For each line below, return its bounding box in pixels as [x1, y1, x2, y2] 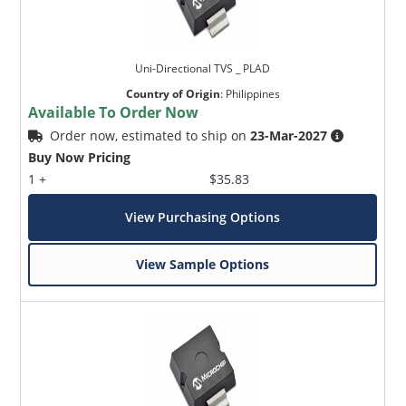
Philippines [225, 86, 280, 102]
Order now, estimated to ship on [50, 127, 251, 145]
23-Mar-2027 [250, 127, 328, 145]
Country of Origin [125, 86, 220, 102]
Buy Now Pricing [28, 149, 131, 167]
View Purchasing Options [125, 208, 281, 227]
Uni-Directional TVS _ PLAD [135, 61, 271, 77]
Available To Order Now [28, 102, 199, 123]
